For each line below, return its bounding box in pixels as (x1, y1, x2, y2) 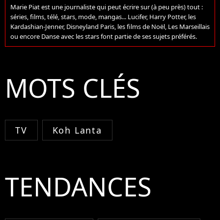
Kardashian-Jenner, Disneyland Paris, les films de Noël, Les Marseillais (10, 22, 210, 31)
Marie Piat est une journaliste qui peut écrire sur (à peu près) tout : (10, 2, 203, 12)
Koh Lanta (52, 124, 102, 137)
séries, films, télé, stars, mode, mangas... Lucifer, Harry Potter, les (10, 12, 196, 22)
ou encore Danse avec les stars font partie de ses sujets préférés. (10, 32, 197, 41)
